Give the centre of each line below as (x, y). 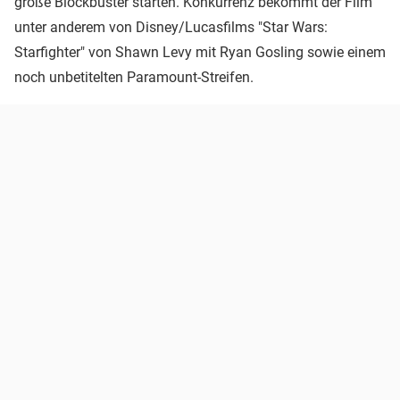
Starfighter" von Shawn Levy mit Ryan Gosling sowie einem (200, 53)
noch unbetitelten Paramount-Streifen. (134, 78)
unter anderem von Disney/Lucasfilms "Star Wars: (171, 28)
